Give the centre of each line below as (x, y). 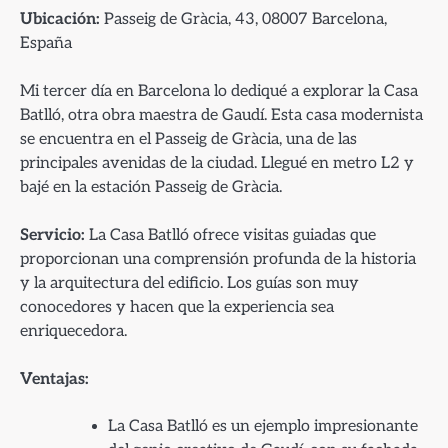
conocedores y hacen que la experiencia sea (177, 307)
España (46, 42)
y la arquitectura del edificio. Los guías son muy (189, 283)
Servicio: (52, 235)
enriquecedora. (73, 331)
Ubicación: (60, 18)
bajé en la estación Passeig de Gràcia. (151, 186)
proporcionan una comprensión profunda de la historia (218, 259)
